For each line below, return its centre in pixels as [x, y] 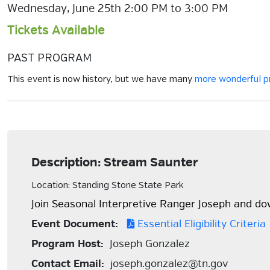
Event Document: [75, 224]
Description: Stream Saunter [115, 162]
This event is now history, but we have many [101, 80]
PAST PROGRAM [49, 58]
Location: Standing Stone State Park [107, 186]
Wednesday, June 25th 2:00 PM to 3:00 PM [118, 8]
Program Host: [67, 244]
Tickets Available [56, 30]
